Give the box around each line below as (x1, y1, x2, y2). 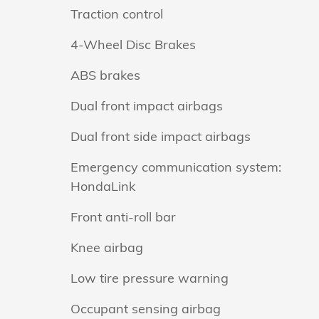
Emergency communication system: (70, 159, 281, 175)
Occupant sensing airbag (70, 300, 221, 317)
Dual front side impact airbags (70, 128, 251, 145)
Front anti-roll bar (70, 209, 176, 225)
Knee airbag (70, 239, 143, 256)
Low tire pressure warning (70, 270, 229, 286)
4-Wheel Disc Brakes (70, 36, 197, 53)
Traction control (70, 6, 163, 22)
